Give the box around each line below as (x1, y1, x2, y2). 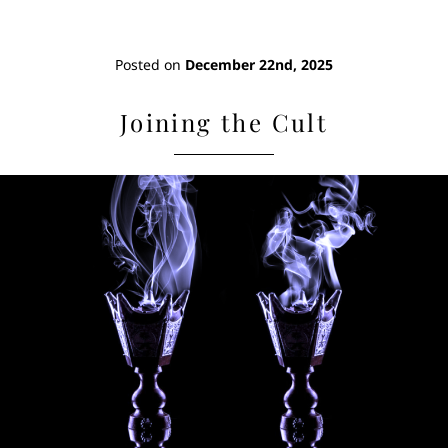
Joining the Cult (119, 106, 329, 139)
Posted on (115, 55, 185, 75)
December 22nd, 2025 (185, 55, 333, 75)
